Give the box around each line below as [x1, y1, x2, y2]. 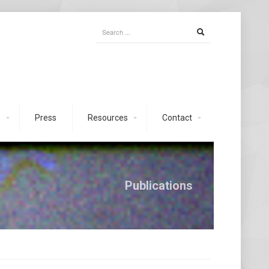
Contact [162, 113, 192, 122]
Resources [88, 113, 128, 122]
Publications [125, 178, 193, 193]
